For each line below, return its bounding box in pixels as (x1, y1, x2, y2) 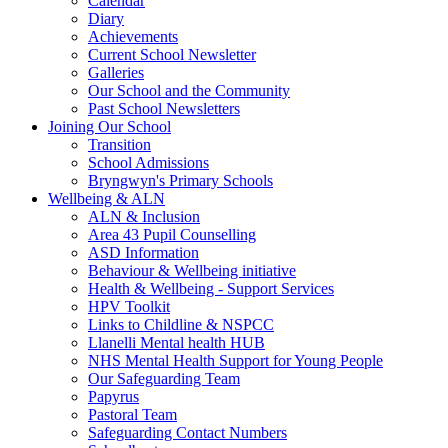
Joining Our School (48, 118, 171, 135)
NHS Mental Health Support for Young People (88, 352, 383, 369)
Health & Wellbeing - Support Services (88, 280, 334, 297)
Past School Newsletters (88, 100, 240, 117)
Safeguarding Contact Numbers (88, 424, 287, 441)
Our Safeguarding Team (88, 370, 240, 387)
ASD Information (88, 244, 199, 261)
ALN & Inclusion (88, 208, 200, 225)
